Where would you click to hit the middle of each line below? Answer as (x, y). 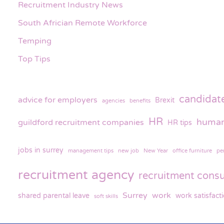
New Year (156, 150)
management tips (91, 150)
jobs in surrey (41, 150)
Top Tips (34, 59)
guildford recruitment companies (81, 122)
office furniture (192, 150)
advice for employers (58, 100)
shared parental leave (54, 195)
